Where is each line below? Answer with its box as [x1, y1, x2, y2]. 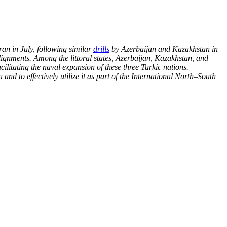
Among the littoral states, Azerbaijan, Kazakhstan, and [33, 53, 208, 62]
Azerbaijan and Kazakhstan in [121, 44, 218, 53]
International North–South [131, 71, 216, 81]
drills [93, 44, 109, 53]
